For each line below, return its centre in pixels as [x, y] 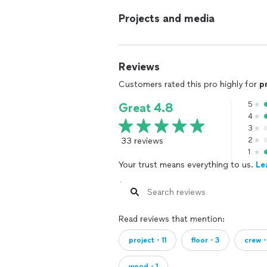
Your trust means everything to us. [187, 165]
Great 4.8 [146, 108]
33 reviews [142, 141]
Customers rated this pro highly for [189, 84]
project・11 [148, 240]
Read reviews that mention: [172, 219]
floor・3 [205, 240]
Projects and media [167, 18]
